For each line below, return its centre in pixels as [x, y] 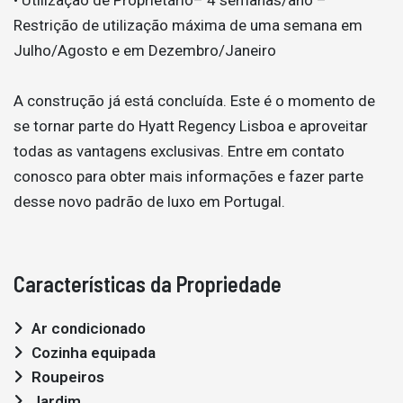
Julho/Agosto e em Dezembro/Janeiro [145, 50]
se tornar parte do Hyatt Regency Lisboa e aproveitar [191, 125]
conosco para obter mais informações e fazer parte [188, 176]
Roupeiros [68, 376]
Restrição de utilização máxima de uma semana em [188, 25]
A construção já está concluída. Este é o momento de [194, 100]
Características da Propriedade [148, 283]
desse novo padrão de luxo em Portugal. [149, 201]
